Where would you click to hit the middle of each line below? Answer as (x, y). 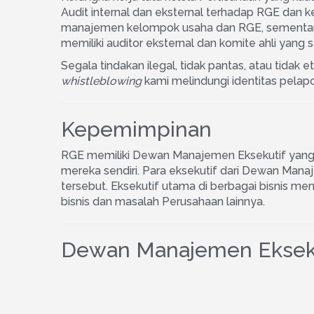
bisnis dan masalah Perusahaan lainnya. (163, 202)
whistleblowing (101, 81)
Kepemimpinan (136, 129)
